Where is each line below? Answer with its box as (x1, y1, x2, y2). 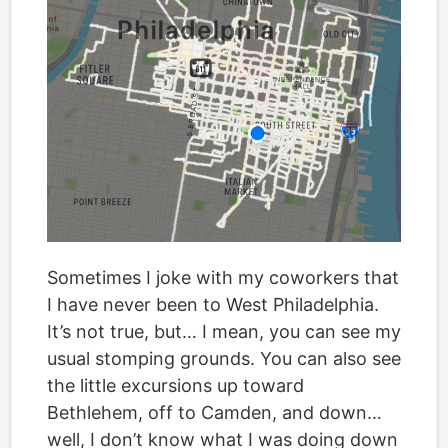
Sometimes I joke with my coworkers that (47, 267, 399, 289)
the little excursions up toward (47, 375, 304, 397)
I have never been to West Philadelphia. (47, 294, 379, 316)
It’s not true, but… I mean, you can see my (47, 321, 401, 343)
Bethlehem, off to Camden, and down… (47, 402, 382, 424)
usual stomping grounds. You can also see (47, 348, 401, 370)
